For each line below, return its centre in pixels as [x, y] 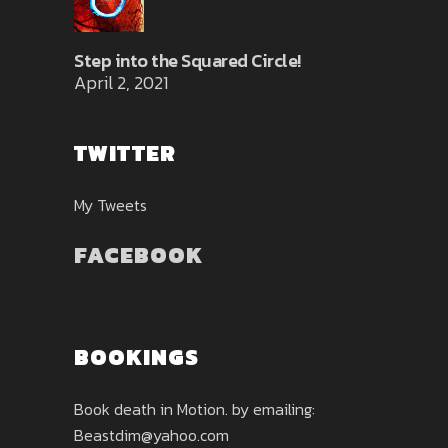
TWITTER [125, 153]
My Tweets [110, 205]
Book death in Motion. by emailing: [194, 409]
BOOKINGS [136, 357]
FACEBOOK [138, 255]
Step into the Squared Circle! [187, 60]
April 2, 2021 [121, 82]
